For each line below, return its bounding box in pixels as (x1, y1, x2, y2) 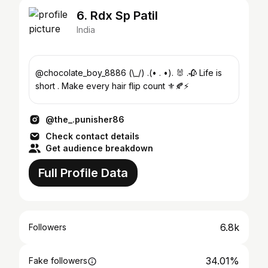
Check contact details (45, 131, 139, 141)
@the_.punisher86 (45, 114, 124, 124)
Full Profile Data (38, 166, 128, 180)
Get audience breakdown (45, 143, 153, 153)
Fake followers (29, 255, 87, 266)
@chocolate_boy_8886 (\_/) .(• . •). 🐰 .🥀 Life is (35, 68, 129, 78)
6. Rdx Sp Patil (77, 8, 158, 23)
